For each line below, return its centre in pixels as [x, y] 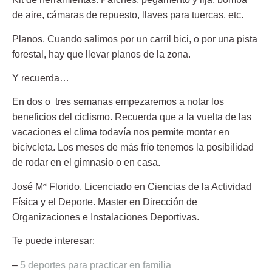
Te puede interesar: [53, 241]
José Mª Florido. [47, 186]
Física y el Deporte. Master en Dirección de [105, 202]
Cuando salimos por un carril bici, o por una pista [151, 39]
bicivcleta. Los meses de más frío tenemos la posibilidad [133, 148]
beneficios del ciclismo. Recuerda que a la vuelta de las [132, 117]
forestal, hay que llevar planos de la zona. [101, 54]
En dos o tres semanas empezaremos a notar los [118, 102]
